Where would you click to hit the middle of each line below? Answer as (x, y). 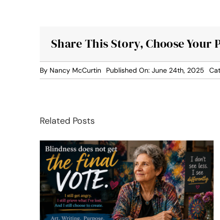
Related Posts (68, 121)
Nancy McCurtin (76, 70)
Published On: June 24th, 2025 (155, 70)
